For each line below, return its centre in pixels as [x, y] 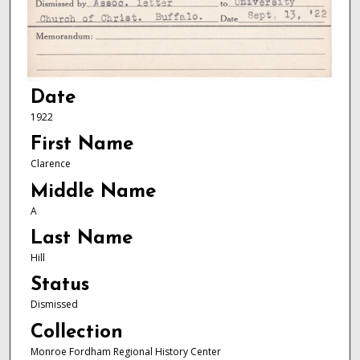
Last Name [81, 239]
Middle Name [93, 192]
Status [59, 286]
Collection [76, 332]
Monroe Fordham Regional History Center [125, 351]
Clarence [50, 164]
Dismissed [54, 305]
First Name [82, 145]
